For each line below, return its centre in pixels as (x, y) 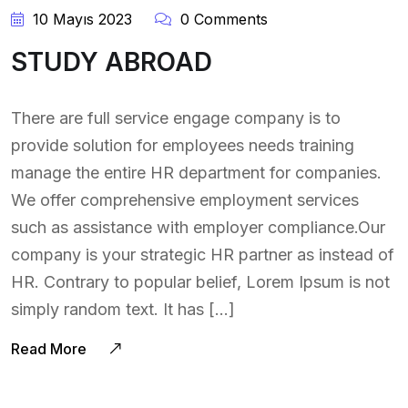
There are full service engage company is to (176, 117)
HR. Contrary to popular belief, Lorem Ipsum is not (200, 281)
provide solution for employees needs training (183, 145)
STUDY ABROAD (112, 61)
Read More (51, 348)
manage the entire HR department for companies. (196, 172)
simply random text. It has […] (123, 309)
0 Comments (222, 19)
